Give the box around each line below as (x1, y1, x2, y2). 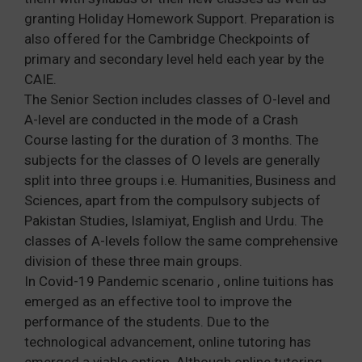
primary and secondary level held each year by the (24, 50, 324, 67)
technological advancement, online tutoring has (24, 333, 311, 350)
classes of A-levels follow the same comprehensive (24, 232, 338, 249)
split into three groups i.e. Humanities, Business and (24, 171, 336, 188)
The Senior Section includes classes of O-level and (24, 90, 330, 107)
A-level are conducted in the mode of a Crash (24, 111, 298, 128)
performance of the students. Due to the (24, 313, 269, 330)
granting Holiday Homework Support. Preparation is (24, 10, 335, 27)
